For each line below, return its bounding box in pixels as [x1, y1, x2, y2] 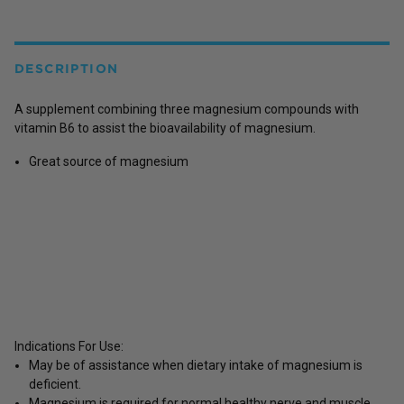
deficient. [29, 376, 81, 391]
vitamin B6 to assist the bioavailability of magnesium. [14, 120, 316, 135]
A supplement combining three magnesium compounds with [14, 101, 359, 116]
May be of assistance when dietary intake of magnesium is [29, 357, 363, 372]
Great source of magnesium [29, 153, 188, 169]
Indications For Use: [14, 338, 124, 353]
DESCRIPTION [14, 60, 119, 76]
